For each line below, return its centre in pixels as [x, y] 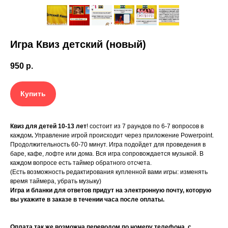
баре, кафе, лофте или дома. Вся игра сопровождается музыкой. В [107, 154]
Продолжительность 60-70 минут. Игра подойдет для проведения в [108, 145]
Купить [33, 94]
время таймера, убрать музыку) [56, 181]
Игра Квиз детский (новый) [78, 45]
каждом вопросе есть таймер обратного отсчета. [81, 163]
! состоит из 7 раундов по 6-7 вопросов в [145, 126]
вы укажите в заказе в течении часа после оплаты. [87, 200]
